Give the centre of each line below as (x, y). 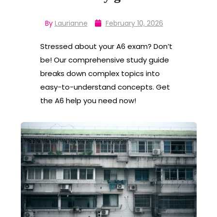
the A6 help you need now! (88, 101)
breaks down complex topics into (100, 74)
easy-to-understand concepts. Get (105, 87)
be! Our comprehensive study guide (104, 60)
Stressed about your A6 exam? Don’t (106, 46)
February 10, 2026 (134, 23)
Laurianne (71, 23)
